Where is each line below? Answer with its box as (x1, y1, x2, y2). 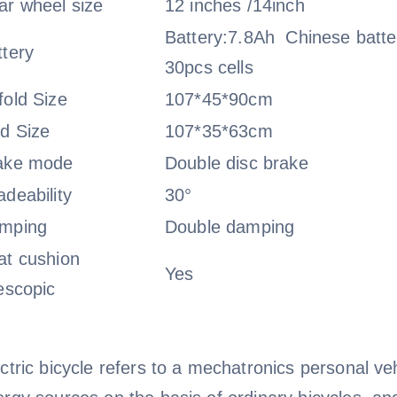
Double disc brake (165, 153, 308, 173)
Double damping (165, 217, 295, 237)
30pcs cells (165, 58, 253, 77)
